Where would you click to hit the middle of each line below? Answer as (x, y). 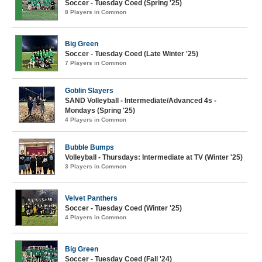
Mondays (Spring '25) (100, 111)
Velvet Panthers (91, 198)
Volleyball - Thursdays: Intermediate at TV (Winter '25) (154, 157)
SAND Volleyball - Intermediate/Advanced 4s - (141, 101)
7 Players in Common (96, 63)
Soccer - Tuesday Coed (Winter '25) (123, 208)
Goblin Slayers (89, 91)
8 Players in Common (96, 12)
